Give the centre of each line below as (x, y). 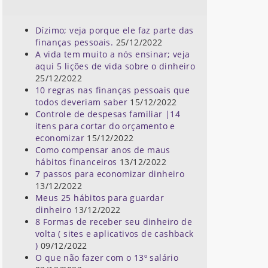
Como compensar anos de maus (103, 150)
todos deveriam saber (81, 102)
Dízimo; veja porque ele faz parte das (115, 30)
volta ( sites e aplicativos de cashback (115, 233)
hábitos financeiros (76, 162)
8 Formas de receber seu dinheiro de (114, 221)
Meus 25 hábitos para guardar (100, 197)
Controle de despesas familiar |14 (108, 114)
